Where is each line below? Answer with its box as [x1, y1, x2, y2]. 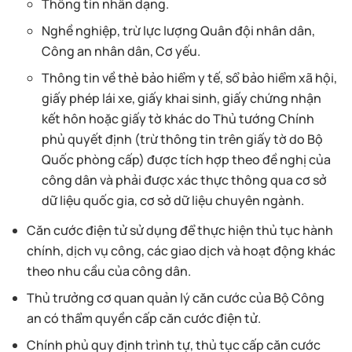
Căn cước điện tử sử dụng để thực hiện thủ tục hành [27, 221, 334, 239]
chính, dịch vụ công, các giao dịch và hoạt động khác [27, 241, 336, 259]
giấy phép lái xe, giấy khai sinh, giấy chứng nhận [42, 89, 322, 107]
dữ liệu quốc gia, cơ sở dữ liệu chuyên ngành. [42, 191, 305, 209]
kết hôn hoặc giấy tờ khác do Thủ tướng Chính [42, 109, 315, 127]
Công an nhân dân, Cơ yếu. [42, 42, 201, 60]
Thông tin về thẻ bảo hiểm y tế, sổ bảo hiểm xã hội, [42, 68, 338, 86]
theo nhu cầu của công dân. [27, 262, 192, 280]
